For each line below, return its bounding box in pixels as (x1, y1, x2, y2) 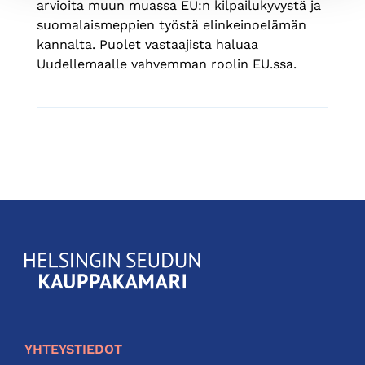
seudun (24, 271, 67, 287)
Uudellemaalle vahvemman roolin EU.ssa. (37, 56, 297, 73)
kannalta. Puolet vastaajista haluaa (37, 37, 258, 53)
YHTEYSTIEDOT (24, 341, 122, 358)
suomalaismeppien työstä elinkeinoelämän (37, 17, 306, 33)
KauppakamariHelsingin (24, 253, 161, 269)
